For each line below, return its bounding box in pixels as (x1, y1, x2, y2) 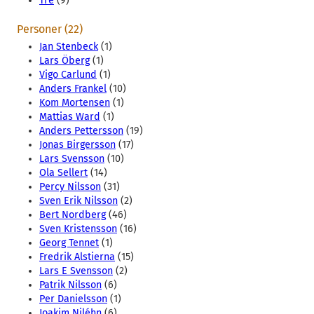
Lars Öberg (39, 55, 90, 67)
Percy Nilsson (39, 181, 101, 193)
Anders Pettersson (39, 125, 123, 137)
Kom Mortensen (39, 97, 110, 109)
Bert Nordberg (39, 209, 106, 221)
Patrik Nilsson (39, 279, 102, 292)
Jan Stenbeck (39, 41, 98, 53)
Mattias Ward (39, 111, 100, 123)
